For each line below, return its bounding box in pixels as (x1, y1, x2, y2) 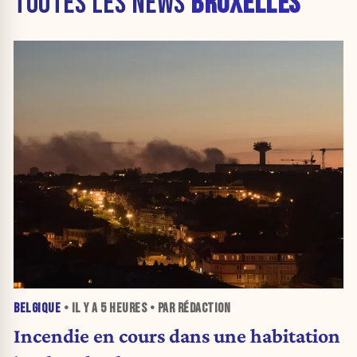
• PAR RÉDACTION (147, 300, 230, 316)
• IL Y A (61, 300, 100, 316)
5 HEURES (100, 300, 147, 316)
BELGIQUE (14, 300, 61, 316)
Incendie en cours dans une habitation (14, 324, 340, 347)
